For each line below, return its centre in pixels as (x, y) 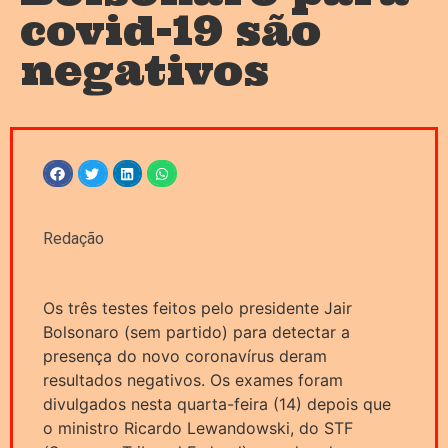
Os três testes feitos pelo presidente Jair (197, 308)
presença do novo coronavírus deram (185, 356)
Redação (73, 239)
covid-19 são (170, 31)
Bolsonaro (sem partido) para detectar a (196, 332)
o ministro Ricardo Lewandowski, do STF (198, 428)
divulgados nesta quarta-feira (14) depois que (217, 404)
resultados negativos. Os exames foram (193, 380)
